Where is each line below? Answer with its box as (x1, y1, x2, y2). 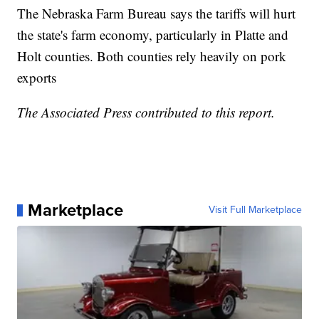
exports (17, 68, 57, 87)
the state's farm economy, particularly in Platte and (17, 26, 289, 44)
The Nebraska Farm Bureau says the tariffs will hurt (17, 4, 296, 23)
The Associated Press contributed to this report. (17, 103, 276, 122)
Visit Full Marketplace (208, 202, 302, 218)
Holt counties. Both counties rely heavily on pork (17, 47, 287, 66)
